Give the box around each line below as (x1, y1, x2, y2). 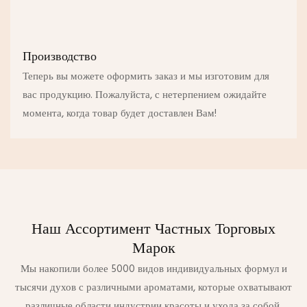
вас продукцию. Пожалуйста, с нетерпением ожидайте (22, 86, 267, 103)
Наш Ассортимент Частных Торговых (32, 219, 275, 238)
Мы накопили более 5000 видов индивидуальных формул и (20, 261, 287, 278)
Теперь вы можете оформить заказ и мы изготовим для (22, 68, 269, 85)
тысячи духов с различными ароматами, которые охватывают (15, 280, 292, 297)
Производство (22, 49, 97, 64)
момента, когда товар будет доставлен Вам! (22, 105, 217, 122)
